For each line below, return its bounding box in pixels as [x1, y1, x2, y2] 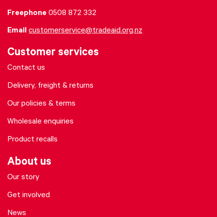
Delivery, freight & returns [7, 82, 93, 91]
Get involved [7, 191, 50, 200]
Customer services [7, 47, 99, 60]
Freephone [7, 9, 46, 18]
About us [7, 157, 51, 169]
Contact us [7, 64, 45, 73]
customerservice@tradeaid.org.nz [29, 27, 142, 35]
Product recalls [7, 136, 58, 144]
